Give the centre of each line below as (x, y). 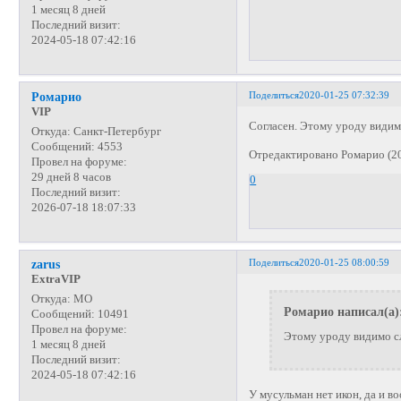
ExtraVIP (55, 280)
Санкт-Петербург (115, 131)
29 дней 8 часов (71, 177)
